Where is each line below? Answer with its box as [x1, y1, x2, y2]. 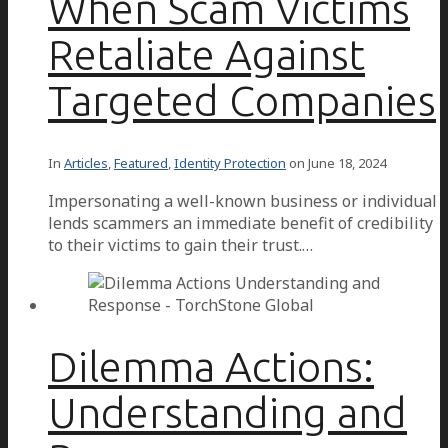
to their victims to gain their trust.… [48, 233, 313, 256]
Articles [64, 153, 108, 172]
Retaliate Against [48, 30, 365, 78]
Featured [114, 153, 168, 172]
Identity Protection [174, 153, 286, 172]
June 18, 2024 [308, 153, 386, 172]
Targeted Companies [48, 76, 436, 124]
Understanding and [48, 389, 407, 436]
